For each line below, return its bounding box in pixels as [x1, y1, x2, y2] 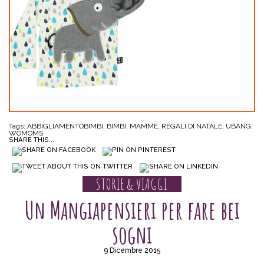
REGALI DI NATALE [161, 122, 222, 131]
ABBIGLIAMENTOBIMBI [27, 122, 103, 131]
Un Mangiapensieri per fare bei [24, 194, 240, 225]
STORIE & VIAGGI [96, 174, 168, 194]
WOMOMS [9, 129, 43, 138]
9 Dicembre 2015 [104, 246, 160, 255]
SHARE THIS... [9, 136, 54, 144]
